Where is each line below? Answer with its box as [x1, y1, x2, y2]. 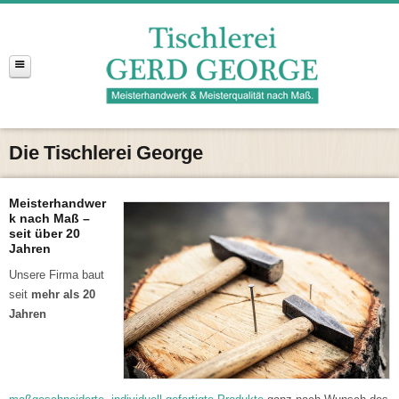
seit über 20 [9, 226, 80, 240]
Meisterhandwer [9, 196, 106, 210]
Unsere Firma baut [9, 268, 104, 281]
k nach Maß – [9, 211, 90, 225]
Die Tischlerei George [9, 142, 203, 164]
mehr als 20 [31, 288, 95, 301]
